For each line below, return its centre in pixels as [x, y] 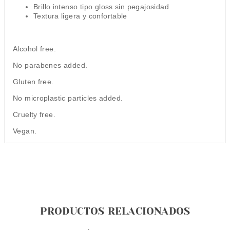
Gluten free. [34, 81]
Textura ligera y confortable [80, 16]
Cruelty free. [34, 114]
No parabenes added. [50, 65]
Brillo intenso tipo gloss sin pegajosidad [101, 6]
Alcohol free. [35, 49]
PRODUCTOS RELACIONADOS [115, 211]
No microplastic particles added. [68, 98]
